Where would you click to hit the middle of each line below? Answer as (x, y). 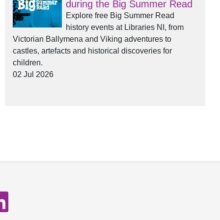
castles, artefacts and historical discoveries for (92, 51)
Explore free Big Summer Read (120, 15)
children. (28, 63)
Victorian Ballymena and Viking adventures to (92, 39)
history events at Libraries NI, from (125, 27)
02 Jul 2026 (33, 74)
